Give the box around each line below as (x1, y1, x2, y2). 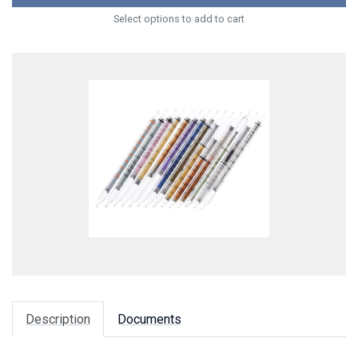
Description (26, 311, 90, 327)
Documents (117, 311, 181, 327)
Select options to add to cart (113, 12, 245, 25)
